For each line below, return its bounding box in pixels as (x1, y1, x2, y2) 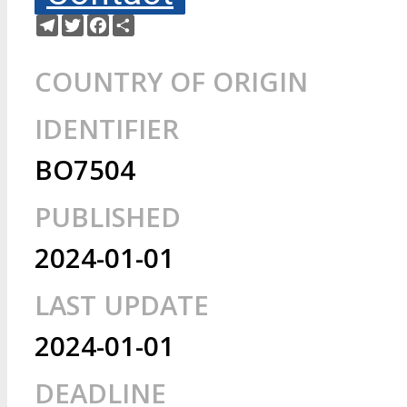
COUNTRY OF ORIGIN (35, 64, 308, 100)
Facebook (109, 14, 165, 29)
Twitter (84, 14, 124, 29)
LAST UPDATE (35, 287, 209, 323)
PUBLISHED (35, 199, 181, 235)
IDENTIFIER (35, 111, 179, 147)
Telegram (58, 14, 112, 29)
